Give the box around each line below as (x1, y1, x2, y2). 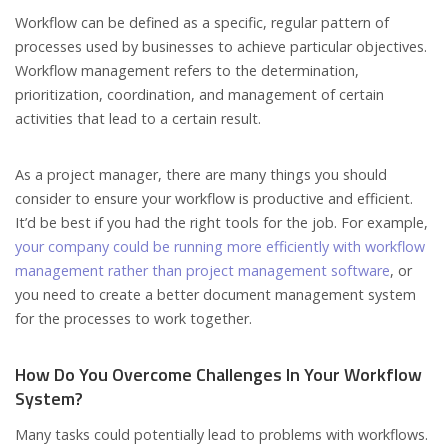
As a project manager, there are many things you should (15, 165, 387, 185)
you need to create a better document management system (15, 285, 416, 305)
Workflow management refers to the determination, (15, 61, 359, 81)
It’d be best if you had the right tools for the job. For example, (15, 213, 428, 233)
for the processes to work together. (15, 309, 252, 329)
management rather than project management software (15, 261, 390, 281)
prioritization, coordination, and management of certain (15, 85, 384, 105)
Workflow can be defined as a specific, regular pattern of (15, 13, 389, 33)
